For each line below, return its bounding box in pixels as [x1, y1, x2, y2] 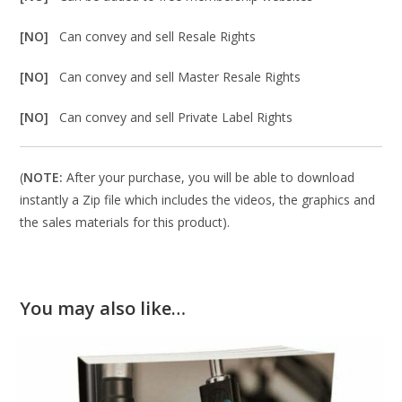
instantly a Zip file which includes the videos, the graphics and [20, 191, 376, 209]
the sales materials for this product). [20, 214, 231, 232]
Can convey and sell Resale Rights [59, 28, 257, 46]
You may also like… [20, 296, 187, 321]
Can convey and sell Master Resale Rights [59, 68, 301, 86]
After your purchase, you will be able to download [63, 169, 355, 187]
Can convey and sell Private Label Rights [59, 109, 293, 127]
